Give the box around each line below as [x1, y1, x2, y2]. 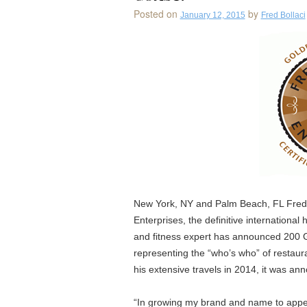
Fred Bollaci [260, 10, 306, 20]
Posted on [133, 7, 177, 21]
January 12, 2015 [180, 10, 245, 20]
